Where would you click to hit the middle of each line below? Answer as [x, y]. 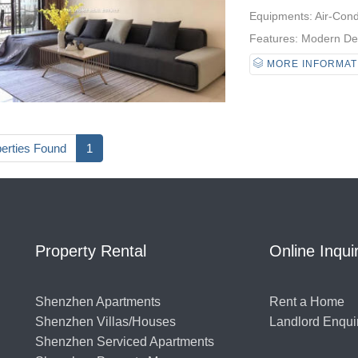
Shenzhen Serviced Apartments [125, 342]
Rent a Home [306, 302]
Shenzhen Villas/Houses [105, 322]
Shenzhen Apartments [98, 302]
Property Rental [91, 251]
